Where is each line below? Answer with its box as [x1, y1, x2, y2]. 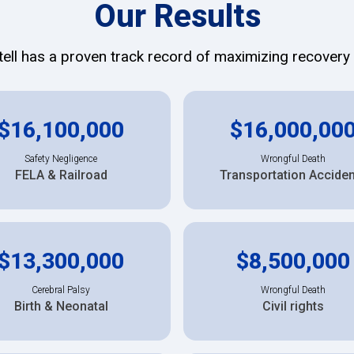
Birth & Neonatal [13, 298, 108, 314]
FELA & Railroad [14, 167, 107, 183]
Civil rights [262, 298, 324, 314]
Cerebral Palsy [32, 284, 90, 296]
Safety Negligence [24, 153, 97, 164]
